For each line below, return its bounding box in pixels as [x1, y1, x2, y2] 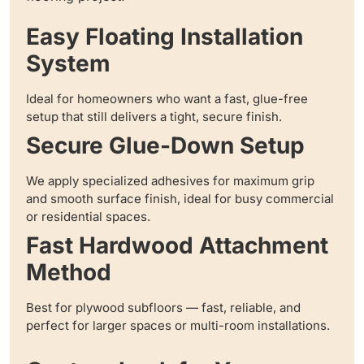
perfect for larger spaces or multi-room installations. [26, 318, 330, 334]
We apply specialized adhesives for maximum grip [26, 173, 314, 189]
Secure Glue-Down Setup [26, 132, 305, 160]
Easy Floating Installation [26, 23, 303, 51]
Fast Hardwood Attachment [26, 232, 328, 260]
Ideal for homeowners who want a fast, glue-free [26, 91, 308, 107]
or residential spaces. [26, 209, 150, 225]
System [26, 50, 110, 78]
